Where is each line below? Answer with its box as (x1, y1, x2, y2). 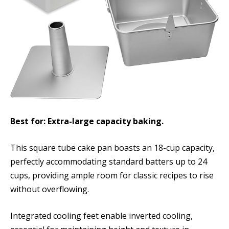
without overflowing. (10, 184, 89, 195)
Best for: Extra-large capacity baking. (10, 116, 164, 127)
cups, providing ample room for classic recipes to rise (10, 170, 214, 181)
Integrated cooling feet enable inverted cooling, (10, 210, 193, 221)
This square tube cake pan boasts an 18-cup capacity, (10, 142, 215, 154)
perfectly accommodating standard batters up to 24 (10, 156, 207, 168)
